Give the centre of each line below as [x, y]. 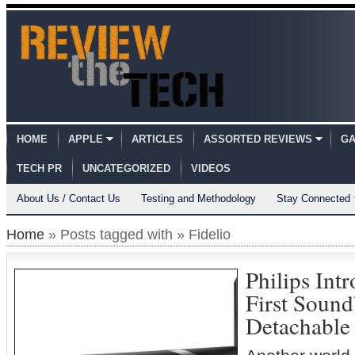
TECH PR [39, 168]
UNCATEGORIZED [126, 168]
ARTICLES [157, 139]
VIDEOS [211, 168]
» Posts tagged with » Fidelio [137, 235]
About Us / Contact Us [69, 198]
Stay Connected [313, 198]
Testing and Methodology [198, 198]
